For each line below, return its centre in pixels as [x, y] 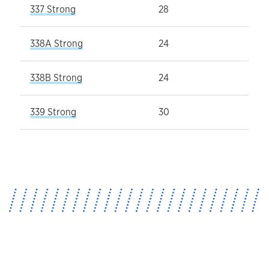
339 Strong [53, 112]
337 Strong [53, 9]
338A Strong [56, 43]
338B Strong [56, 77]
